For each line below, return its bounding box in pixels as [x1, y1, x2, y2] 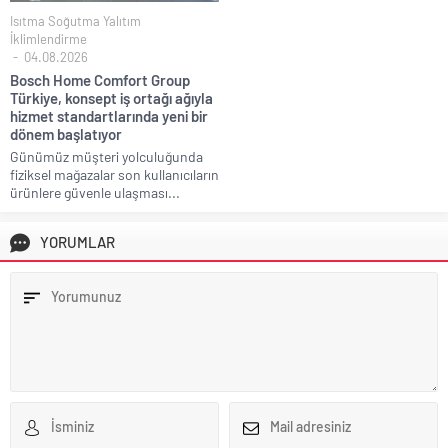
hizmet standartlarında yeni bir [10, 106, 208, 125]
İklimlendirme [10, 30, 87, 47]
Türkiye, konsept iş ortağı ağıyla [10, 88, 213, 107]
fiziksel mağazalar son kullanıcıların [10, 165, 219, 183]
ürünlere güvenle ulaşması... [10, 183, 180, 201]
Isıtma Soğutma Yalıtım [10, 12, 141, 29]
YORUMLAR [40, 232, 115, 251]
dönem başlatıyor [10, 124, 122, 143]
